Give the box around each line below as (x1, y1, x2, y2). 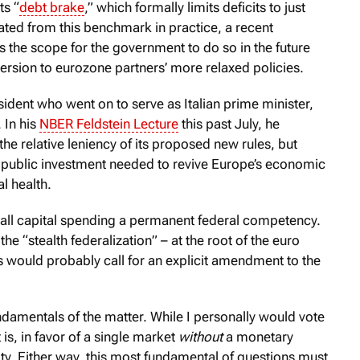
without (178, 328, 223, 345)
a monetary (223, 328, 293, 345)
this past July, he (178, 115, 280, 132)
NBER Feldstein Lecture (39, 115, 178, 132)
